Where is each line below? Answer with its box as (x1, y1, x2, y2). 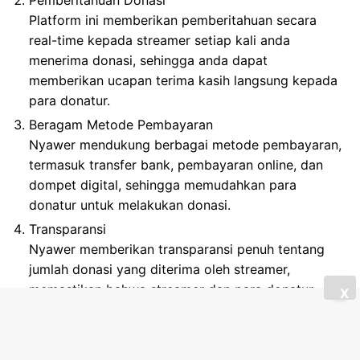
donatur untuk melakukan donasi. (29, 196, 231, 213)
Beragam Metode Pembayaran (29, 116, 213, 133)
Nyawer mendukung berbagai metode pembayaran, (29, 136, 342, 153)
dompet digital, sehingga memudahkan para (29, 176, 297, 193)
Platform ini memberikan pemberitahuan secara (29, 11, 317, 28)
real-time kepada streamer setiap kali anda (29, 31, 290, 48)
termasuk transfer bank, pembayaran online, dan (29, 156, 323, 173)
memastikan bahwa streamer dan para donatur (29, 280, 313, 297)
